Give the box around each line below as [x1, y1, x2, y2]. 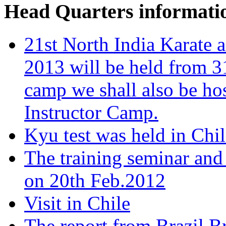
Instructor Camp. [24, 101, 158, 123]
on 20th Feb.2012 [24, 169, 165, 191]
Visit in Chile [24, 192, 130, 214]
